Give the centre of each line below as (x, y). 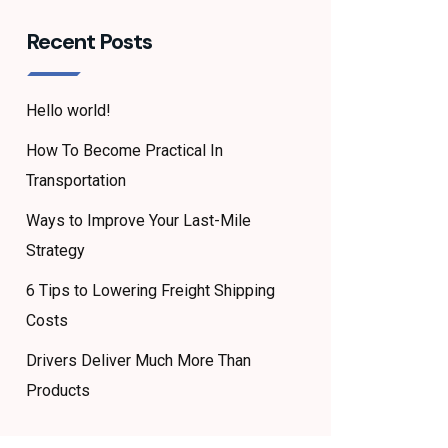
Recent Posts (89, 41)
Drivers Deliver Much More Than (138, 360)
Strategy (55, 250)
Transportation (76, 180)
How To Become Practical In (124, 150)
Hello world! (68, 110)
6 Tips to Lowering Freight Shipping (150, 290)
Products (58, 390)
